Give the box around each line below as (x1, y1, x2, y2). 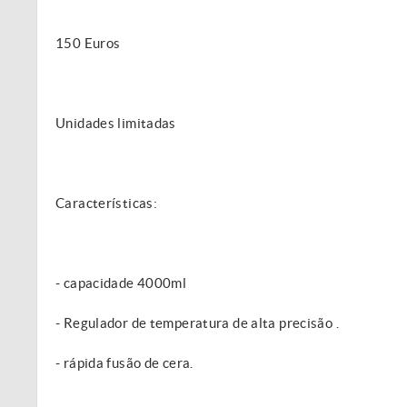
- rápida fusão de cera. (55, 355, 194, 371)
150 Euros (55, 35, 121, 51)
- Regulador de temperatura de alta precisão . (55, 315, 339, 331)
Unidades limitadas (55, 115, 176, 131)
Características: (55, 195, 157, 211)
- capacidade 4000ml (55, 275, 187, 291)
